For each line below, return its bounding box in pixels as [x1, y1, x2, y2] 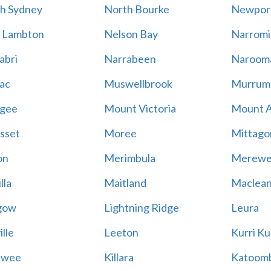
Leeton [103, 226, 139, 239]
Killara [103, 250, 134, 264]
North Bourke [103, 2, 169, 16]
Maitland [103, 176, 146, 189]
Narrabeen [103, 52, 156, 65]
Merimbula [103, 151, 155, 165]
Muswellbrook [103, 77, 172, 90]
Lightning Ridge [103, 201, 179, 214]
